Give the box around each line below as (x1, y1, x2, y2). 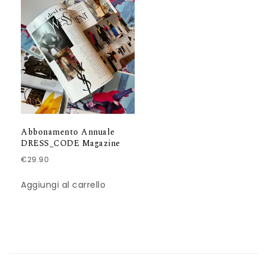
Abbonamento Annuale (21, 125, 115, 138)
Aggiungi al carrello (21, 178, 105, 191)
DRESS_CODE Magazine (21, 136, 120, 150)
